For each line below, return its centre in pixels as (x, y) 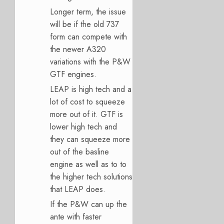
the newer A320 (78, 49)
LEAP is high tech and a (91, 89)
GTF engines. (73, 74)
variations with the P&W (90, 61)
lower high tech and (83, 126)
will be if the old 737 (84, 24)
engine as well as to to (88, 164)
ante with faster (76, 216)
